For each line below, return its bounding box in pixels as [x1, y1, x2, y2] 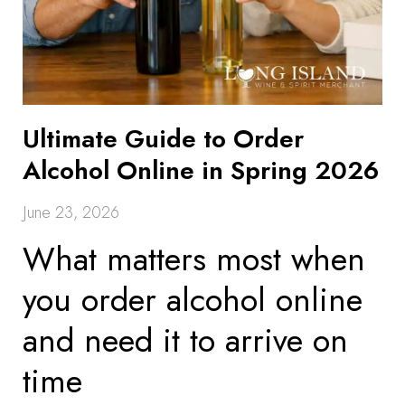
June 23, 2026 [23, 201, 119, 224]
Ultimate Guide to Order [23, 120, 304, 157]
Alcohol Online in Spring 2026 [23, 152, 379, 189]
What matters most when [23, 235, 365, 283]
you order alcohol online [23, 276, 363, 324]
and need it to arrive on [23, 316, 348, 364]
